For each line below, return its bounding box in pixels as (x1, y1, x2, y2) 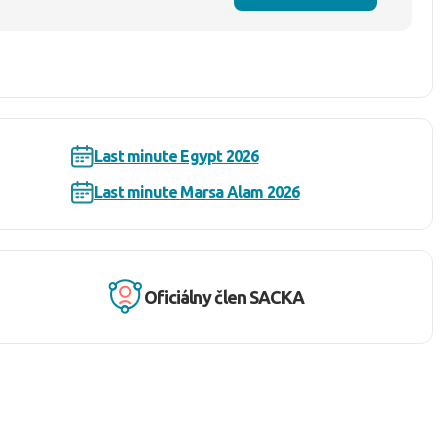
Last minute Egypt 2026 (93, 147, 259, 165)
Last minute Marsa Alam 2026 (93, 183, 300, 201)
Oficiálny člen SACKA (143, 286, 305, 307)
